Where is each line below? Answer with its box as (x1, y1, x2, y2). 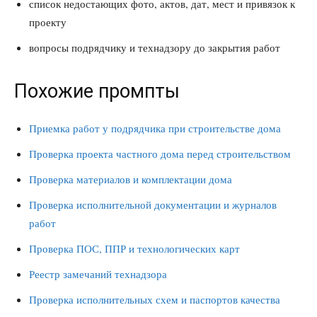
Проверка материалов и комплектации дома (29, 172, 232, 186)
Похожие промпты (14, 80, 180, 103)
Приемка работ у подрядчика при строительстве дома (29, 121, 281, 135)
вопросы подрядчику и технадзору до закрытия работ (29, 40, 280, 54)
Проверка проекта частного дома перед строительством (29, 146, 291, 161)
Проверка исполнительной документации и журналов (29, 197, 277, 212)
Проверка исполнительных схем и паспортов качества (29, 292, 280, 306)
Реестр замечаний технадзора (29, 267, 167, 281)
